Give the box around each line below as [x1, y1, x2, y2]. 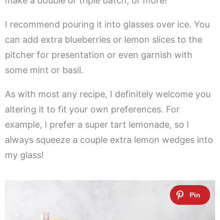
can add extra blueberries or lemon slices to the [5, 34, 202, 45]
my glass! [5, 149, 44, 160]
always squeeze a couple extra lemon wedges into [5, 134, 213, 145]
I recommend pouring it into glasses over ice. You [5, 19, 210, 29]
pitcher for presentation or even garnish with [5, 49, 192, 60]
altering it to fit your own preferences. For [5, 104, 180, 114]
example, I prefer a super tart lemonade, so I [5, 119, 189, 130]
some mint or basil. [5, 64, 83, 75]
